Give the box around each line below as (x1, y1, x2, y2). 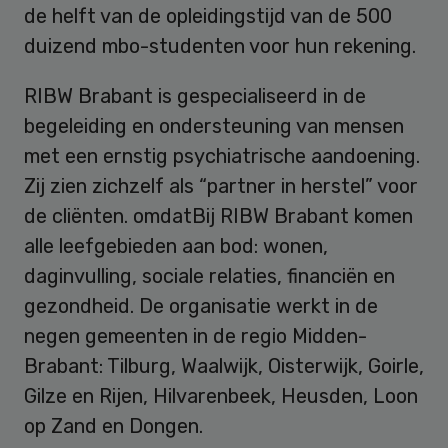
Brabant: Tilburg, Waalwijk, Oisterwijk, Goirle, (24, 353, 424, 378)
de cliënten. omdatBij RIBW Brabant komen (24, 203, 413, 228)
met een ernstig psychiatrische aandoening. (24, 143, 420, 168)
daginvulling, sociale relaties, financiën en (24, 263, 395, 288)
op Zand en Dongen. (24, 413, 203, 438)
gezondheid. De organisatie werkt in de (24, 293, 378, 318)
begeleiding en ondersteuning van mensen (24, 113, 404, 138)
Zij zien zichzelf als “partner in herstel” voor (24, 173, 418, 198)
